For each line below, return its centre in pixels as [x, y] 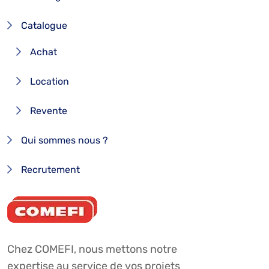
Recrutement [50, 170]
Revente [49, 111]
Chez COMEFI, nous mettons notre [92, 249]
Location [50, 82]
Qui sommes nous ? [65, 141]
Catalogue [44, 26]
